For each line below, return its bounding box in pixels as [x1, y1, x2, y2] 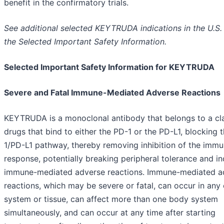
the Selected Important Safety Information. [4, 36, 166, 47]
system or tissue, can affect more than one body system [4, 194, 218, 204]
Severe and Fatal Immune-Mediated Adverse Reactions [4, 87, 220, 98]
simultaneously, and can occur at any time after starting [4, 207, 215, 218]
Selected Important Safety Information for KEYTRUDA [4, 62, 214, 72]
